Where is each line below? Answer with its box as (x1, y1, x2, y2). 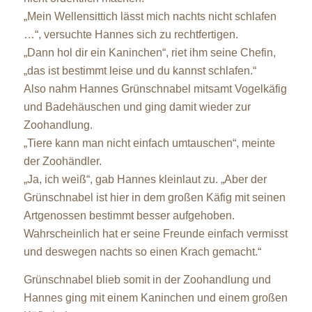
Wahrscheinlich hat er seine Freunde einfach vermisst (23, 227, 288, 240)
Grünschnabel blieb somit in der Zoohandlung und (23, 273, 271, 286)
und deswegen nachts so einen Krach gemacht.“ (23, 245, 261, 258)
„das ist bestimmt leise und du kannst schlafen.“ (23, 64, 256, 77)
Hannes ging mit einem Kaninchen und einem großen (23, 291, 288, 304)
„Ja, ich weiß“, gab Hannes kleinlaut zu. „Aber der (23, 173, 267, 185)
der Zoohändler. (23, 155, 102, 167)
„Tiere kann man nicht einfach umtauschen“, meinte (23, 136, 275, 149)
